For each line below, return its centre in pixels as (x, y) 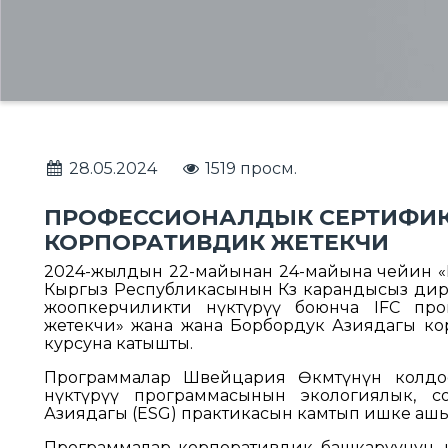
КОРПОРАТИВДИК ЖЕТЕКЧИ (216, 242)
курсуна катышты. (118, 343)
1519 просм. (249, 168)
